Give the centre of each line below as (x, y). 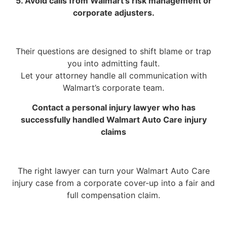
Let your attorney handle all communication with (113, 76)
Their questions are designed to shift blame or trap (113, 51)
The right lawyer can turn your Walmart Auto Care (113, 171)
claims (113, 131)
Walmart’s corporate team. (113, 88)
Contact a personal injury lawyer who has (113, 107)
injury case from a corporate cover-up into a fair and (113, 183)
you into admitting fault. (113, 64)
